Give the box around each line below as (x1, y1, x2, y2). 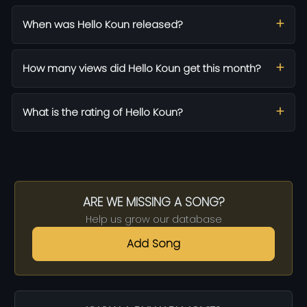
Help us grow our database (85, 212, 222, 226)
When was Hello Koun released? (23, 16, 183, 32)
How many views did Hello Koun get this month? (23, 60, 261, 75)
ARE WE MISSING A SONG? (82, 193, 225, 210)
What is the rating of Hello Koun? (23, 104, 183, 119)
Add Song (127, 235, 180, 251)
